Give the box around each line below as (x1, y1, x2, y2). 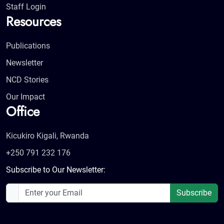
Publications (6, 41, 50, 51)
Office (6, 102, 39, 121)
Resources (6, 12, 61, 31)
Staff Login (6, 2, 46, 12)
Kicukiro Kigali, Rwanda (6, 131, 89, 141)
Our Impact (6, 92, 45, 102)
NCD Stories (6, 75, 48, 85)
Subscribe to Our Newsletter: (6, 165, 105, 175)
